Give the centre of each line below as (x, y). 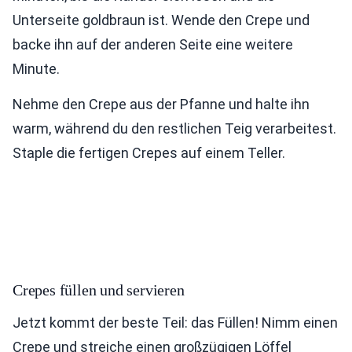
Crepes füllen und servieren (99, 290)
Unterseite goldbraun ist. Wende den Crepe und (161, 20)
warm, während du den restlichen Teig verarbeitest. (174, 129)
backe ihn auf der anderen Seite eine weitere (153, 45)
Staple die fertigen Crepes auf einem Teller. (149, 153)
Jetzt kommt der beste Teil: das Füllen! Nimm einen (175, 323)
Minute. (36, 69)
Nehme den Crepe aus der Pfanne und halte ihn (161, 104)
